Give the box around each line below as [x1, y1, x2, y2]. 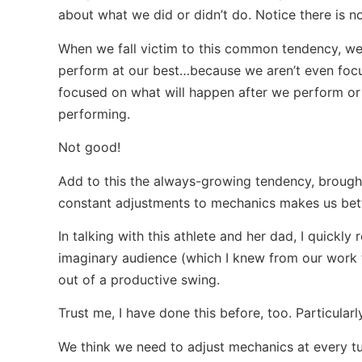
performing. [58, 105, 130, 122]
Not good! [58, 139, 120, 156]
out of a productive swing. [58, 271, 220, 288]
